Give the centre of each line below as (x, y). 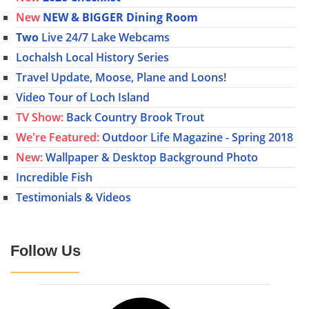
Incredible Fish (54, 178)
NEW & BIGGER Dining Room (120, 18)
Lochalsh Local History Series (92, 58)
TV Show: (40, 118)
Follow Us (46, 250)
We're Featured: (58, 138)
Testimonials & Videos (73, 198)
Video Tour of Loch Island (83, 98)
